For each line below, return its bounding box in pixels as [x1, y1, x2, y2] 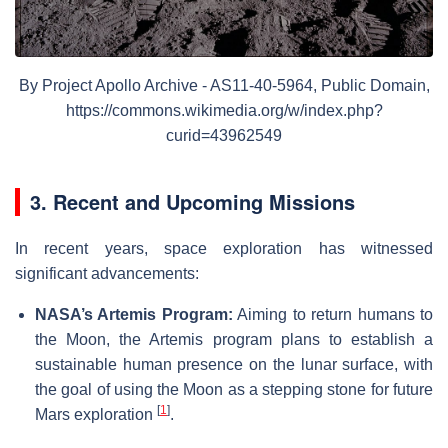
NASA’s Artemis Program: [35, 306, 233, 324]
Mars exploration [35, 406, 157, 424]
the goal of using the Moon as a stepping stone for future [35, 381, 433, 399]
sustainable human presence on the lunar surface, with [35, 356, 433, 374]
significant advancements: [15, 265, 199, 283]
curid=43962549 [166, 127, 282, 145]
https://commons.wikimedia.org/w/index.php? [65, 102, 383, 120]
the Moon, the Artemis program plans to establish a [35, 331, 433, 349]
